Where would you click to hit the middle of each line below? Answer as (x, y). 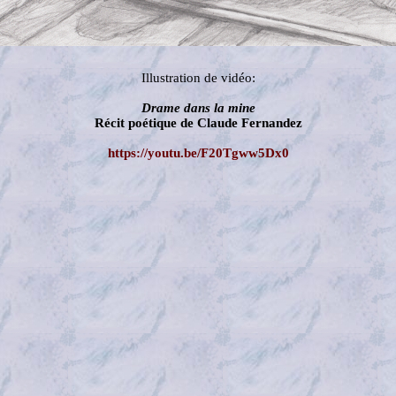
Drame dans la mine (198, 108)
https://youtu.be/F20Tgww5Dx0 (198, 153)
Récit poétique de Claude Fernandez (198, 123)
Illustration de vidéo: (198, 78)
